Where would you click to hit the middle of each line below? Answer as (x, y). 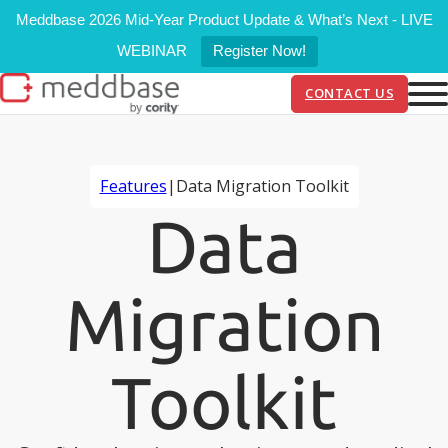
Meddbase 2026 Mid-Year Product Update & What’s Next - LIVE (224, 19)
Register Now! (259, 50)
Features (133, 186)
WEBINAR (151, 50)
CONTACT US (350, 93)
